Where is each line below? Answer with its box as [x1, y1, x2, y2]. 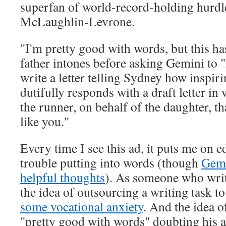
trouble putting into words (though [20, 154, 201, 172]
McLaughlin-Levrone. [20, 13, 135, 30]
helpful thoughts [20, 168, 105, 186]
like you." [20, 112, 69, 130]
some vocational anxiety [20, 198, 143, 215]
